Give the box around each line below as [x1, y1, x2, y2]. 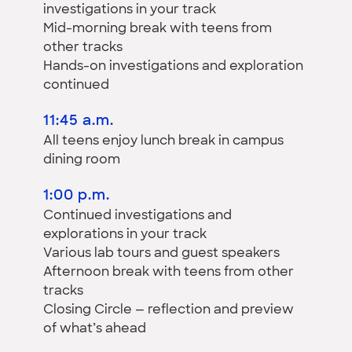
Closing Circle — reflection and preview [43, 303, 294, 317]
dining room [43, 153, 120, 167]
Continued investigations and [43, 209, 232, 222]
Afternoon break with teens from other [43, 266, 294, 279]
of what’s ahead [43, 322, 146, 335]
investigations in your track [43, 3, 216, 16]
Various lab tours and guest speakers [43, 247, 280, 260]
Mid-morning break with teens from [43, 22, 272, 35]
